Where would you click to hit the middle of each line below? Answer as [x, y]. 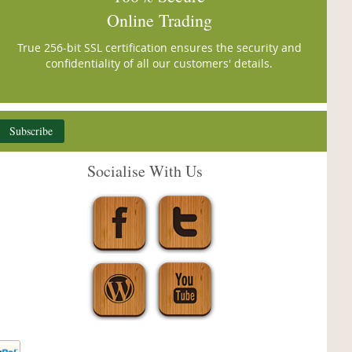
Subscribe [31, 131]
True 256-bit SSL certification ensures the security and [159, 48]
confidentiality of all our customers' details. [159, 63]
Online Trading [159, 20]
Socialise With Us [145, 171]
